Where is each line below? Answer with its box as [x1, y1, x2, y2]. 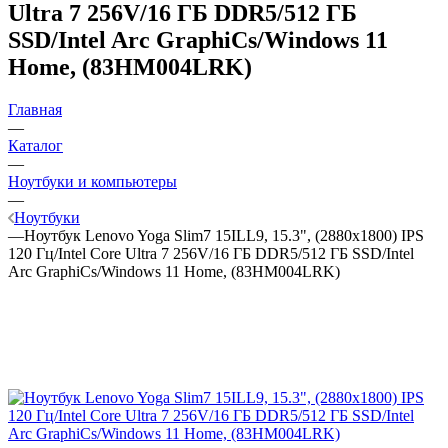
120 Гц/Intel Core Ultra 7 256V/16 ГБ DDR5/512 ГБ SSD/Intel [8, 244, 414, 262]
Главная [8, 100, 62, 118]
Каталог [8, 136, 63, 154]
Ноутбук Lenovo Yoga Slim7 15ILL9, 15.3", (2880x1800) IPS [24, 226, 424, 244]
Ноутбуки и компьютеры [8, 172, 177, 190]
